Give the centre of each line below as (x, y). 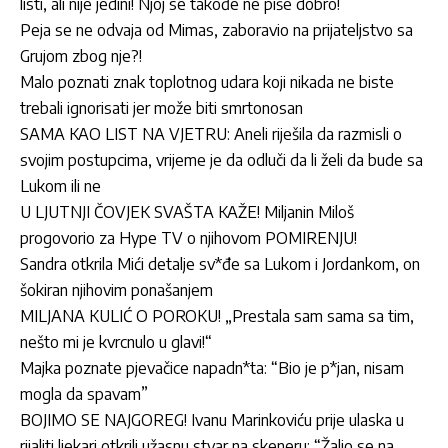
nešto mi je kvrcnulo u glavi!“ (116, 342)
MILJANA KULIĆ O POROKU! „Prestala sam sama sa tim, (217, 316)
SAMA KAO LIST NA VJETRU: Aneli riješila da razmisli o (211, 134)
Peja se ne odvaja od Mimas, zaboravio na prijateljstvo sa (216, 30)
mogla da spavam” (84, 394)
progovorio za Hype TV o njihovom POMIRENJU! (188, 238)
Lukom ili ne (60, 186)
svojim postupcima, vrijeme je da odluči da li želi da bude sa (221, 160)
